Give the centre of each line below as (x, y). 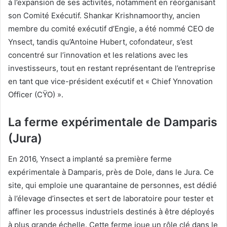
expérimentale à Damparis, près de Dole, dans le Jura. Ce (111, 172)
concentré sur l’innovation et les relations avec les (98, 55)
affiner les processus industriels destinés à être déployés (111, 211)
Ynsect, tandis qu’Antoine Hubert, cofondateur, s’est (100, 42)
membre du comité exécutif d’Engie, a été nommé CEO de (111, 29)
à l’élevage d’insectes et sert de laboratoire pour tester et (111, 198)
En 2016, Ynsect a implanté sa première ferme (90, 159)
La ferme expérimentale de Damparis (113, 122)
